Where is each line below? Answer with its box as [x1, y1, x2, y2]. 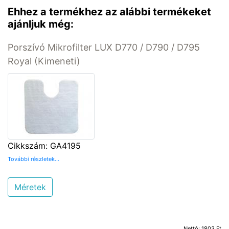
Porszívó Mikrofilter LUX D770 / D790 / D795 [8, 41, 200, 53]
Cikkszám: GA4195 [8, 140, 81, 151]
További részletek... [8, 155, 59, 163]
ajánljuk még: [8, 17, 74, 30]
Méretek [14, 181, 46, 192]
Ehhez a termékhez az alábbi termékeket [8, 5, 211, 18]
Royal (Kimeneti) [8, 55, 80, 66]
